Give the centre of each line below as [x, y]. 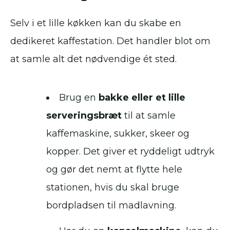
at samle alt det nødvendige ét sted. [93, 59]
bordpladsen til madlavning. [111, 205]
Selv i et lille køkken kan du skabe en [96, 23]
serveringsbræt [84, 116]
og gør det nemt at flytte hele [114, 169]
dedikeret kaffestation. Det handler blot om [110, 41]
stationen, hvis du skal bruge [113, 187]
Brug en [79, 98]
